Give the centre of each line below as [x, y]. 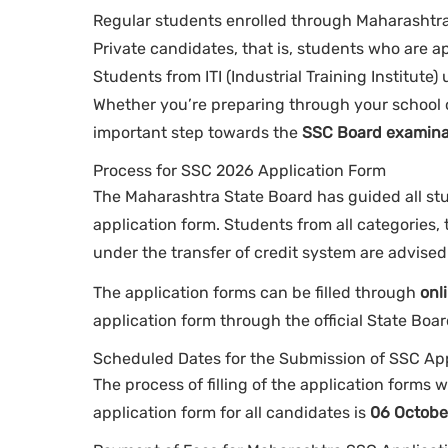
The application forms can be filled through [256, 293]
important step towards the [197, 133]
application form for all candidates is [231, 413]
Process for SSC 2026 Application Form [239, 171]
